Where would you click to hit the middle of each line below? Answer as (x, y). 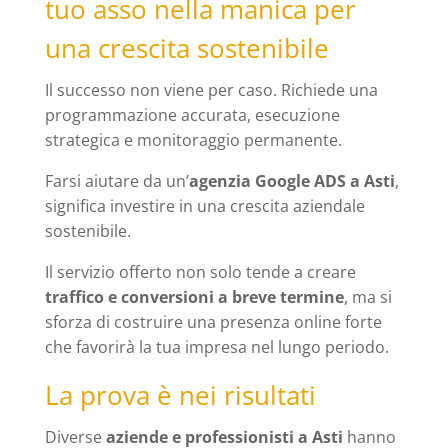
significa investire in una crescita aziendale (204, 206)
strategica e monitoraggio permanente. (193, 140)
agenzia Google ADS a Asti (291, 181)
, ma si (367, 297)
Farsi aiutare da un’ (116, 181)
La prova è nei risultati (180, 395)
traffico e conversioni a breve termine (194, 297)
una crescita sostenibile (186, 48)
